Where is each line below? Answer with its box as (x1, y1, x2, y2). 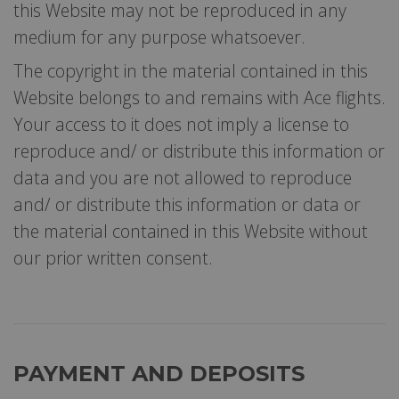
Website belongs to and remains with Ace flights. (13, 85, 386, 110)
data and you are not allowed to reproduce (13, 165, 352, 190)
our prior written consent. (13, 245, 213, 270)
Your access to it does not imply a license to (13, 111, 349, 136)
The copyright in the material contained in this (13, 58, 368, 83)
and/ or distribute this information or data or (13, 191, 361, 216)
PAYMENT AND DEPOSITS (13, 360, 305, 387)
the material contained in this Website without (13, 218, 368, 243)
